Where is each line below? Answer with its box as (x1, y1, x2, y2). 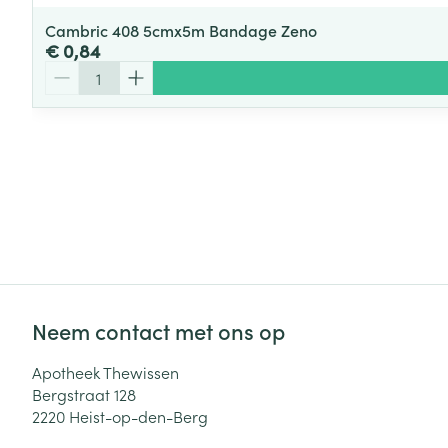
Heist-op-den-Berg (69, 404, 208, 427)
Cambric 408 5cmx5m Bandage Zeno (45, 18, 317, 41)
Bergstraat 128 (32, 382, 136, 405)
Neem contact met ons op (32, 314, 285, 346)
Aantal (44, 58, 92, 81)
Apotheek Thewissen (32, 360, 179, 383)
